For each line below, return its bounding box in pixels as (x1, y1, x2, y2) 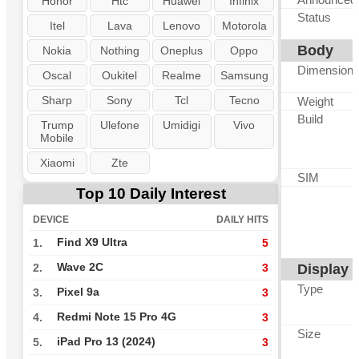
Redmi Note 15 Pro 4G (57, 311, 176, 323)
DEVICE (33, 214, 69, 225)
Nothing (99, 44, 139, 57)
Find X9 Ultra (57, 236, 127, 248)
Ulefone (99, 119, 139, 131)
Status (297, 10, 331, 24)
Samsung (220, 69, 268, 82)
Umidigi (163, 119, 201, 131)
